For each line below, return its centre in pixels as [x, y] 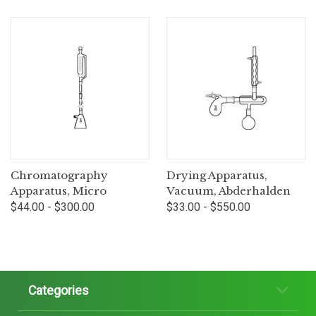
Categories [59, 290]
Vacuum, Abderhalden [229, 190]
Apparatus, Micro [59, 190]
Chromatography [59, 175]
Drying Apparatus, [217, 175]
